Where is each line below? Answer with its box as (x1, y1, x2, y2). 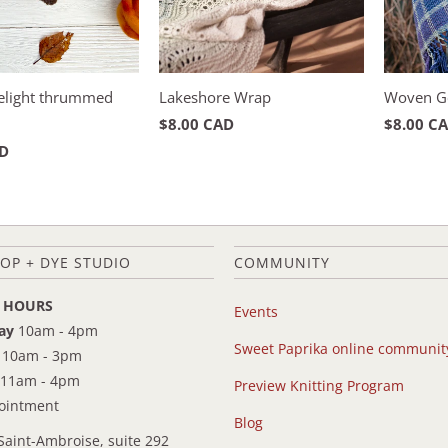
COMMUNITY (234, 252, 330, 272)
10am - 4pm (14, 320, 98, 340)
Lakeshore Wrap (159, 86, 271, 107)
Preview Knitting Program (234, 375, 404, 395)
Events (234, 301, 278, 321)
